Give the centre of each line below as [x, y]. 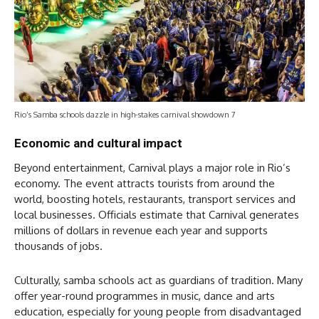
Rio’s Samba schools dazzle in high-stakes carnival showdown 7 [125, 115]
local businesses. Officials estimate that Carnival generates [157, 215]
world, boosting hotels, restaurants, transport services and [155, 199]
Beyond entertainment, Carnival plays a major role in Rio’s [152, 168]
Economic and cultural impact [98, 143]
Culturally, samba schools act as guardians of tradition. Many [158, 281]
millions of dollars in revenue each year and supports [141, 231]
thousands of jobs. [58, 246]
